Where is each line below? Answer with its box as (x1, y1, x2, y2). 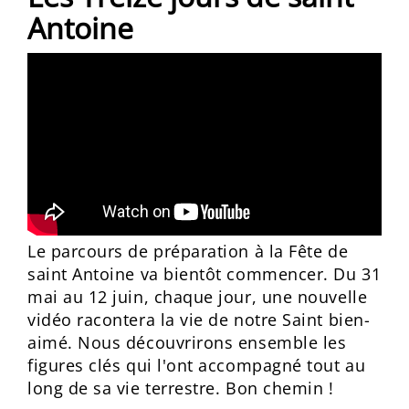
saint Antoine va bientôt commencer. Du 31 (27, 263, 382, 285)
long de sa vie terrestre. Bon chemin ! (27, 377, 334, 399)
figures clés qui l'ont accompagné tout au (27, 354, 366, 376)
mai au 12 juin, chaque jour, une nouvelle (27, 286, 368, 308)
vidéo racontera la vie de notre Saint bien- (27, 309, 371, 330)
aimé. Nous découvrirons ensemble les (27, 331, 347, 353)
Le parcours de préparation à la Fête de (27, 240, 349, 262)
